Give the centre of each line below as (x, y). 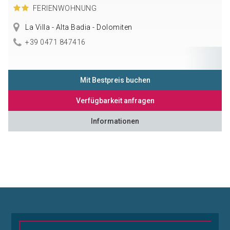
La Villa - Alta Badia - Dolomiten (78, 27)
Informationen (115, 121)
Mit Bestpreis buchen (115, 80)
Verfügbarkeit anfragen (115, 100)
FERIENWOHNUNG (65, 8)
